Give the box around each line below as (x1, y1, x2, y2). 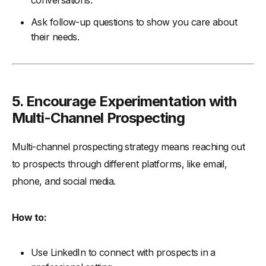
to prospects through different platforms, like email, (12, 158, 227, 170)
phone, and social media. (12, 175, 116, 188)
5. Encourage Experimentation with (12, 93, 237, 110)
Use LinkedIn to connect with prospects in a (31, 246, 216, 259)
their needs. (31, 31, 80, 43)
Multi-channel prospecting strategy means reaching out (12, 141, 245, 153)
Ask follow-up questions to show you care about (31, 16, 237, 28)
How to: (12, 211, 47, 224)
